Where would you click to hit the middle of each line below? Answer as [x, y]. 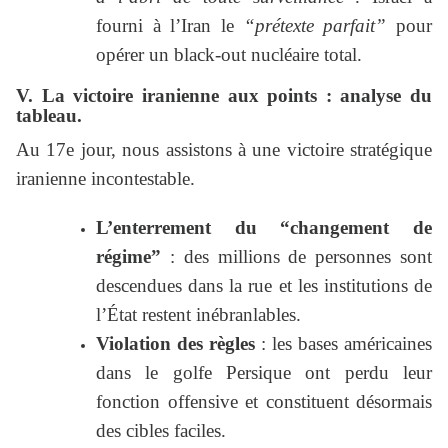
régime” [128, 257]
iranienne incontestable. [105, 179]
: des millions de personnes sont [296, 257]
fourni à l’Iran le [170, 26]
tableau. [49, 116]
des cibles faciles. [161, 431]
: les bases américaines [343, 344]
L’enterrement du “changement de [264, 228]
